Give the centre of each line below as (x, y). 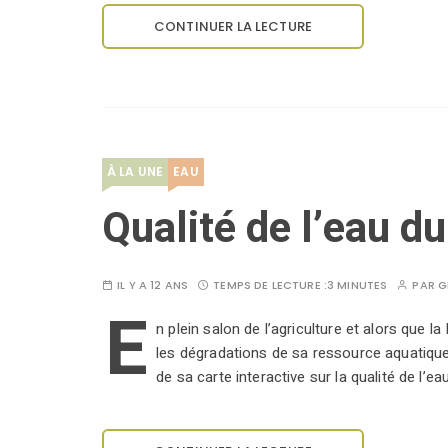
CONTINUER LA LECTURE (233, 27)
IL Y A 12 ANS (153, 285)
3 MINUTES (357, 285)
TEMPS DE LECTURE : (270, 285)
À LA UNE (135, 172)
